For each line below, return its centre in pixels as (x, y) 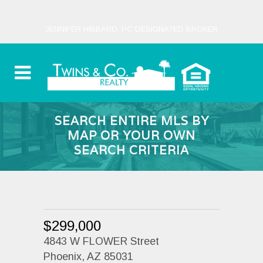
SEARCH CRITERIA (131, 150)
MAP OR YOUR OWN (131, 136)
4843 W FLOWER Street (101, 241)
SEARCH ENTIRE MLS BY (131, 121)
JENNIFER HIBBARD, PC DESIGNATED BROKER (131, 29)
